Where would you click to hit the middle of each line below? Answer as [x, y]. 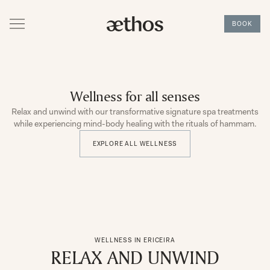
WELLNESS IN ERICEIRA [135, 240]
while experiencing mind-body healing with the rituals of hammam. [135, 124]
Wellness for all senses [135, 96]
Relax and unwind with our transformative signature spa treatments [135, 112]
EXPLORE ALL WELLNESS [135, 143]
